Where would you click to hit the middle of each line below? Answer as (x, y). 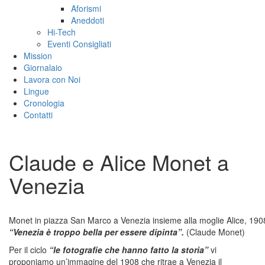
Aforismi (86, 9)
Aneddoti (88, 20)
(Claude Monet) (214, 232)
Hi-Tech (62, 32)
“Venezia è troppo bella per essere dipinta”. (96, 232)
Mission (38, 56)
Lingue (36, 91)
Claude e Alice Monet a (119, 162)
